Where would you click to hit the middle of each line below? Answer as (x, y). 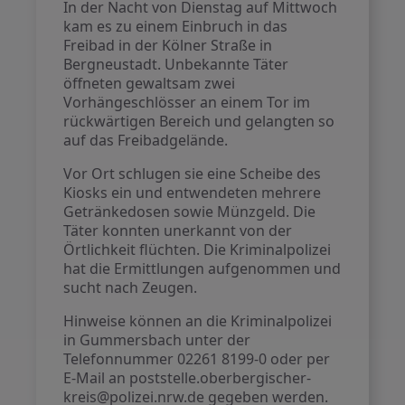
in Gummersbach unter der (157, 340)
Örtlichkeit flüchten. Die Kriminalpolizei (198, 250)
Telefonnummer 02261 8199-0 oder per (197, 359)
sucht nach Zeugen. (131, 287)
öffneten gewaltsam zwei (150, 83)
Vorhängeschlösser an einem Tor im (187, 102)
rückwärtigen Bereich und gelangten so (199, 121)
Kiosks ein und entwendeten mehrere (193, 193)
